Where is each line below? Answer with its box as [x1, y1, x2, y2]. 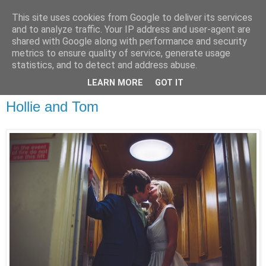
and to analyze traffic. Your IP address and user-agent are [12, 24, 251, 35]
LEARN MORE [87, 78, 143, 88]
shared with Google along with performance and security [12, 36, 247, 47]
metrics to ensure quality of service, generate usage [12, 47, 230, 59]
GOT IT [155, 78, 183, 88]
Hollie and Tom [6, 99, 99, 115]
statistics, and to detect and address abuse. [12, 59, 197, 71]
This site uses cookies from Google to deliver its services [12, 12, 252, 23]
